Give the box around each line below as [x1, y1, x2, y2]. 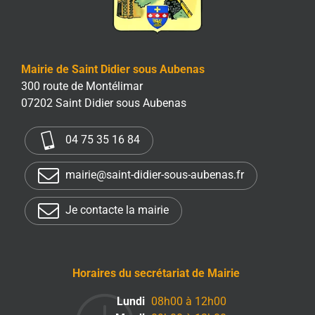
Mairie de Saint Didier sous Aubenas [20, 63, 205, 77]
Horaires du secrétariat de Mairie [72, 266, 240, 281]
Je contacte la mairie [62, 203, 169, 217]
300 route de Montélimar [20, 79, 143, 94]
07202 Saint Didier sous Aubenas [20, 96, 186, 110]
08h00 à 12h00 [148, 295, 226, 309]
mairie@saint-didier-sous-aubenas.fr [62, 168, 244, 182]
